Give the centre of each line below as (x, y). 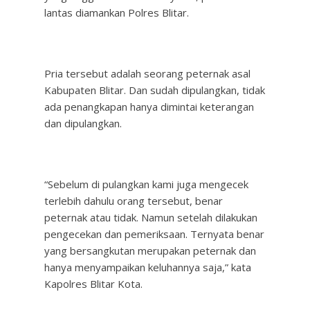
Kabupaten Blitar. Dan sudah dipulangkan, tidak (155, 90)
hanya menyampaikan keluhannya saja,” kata (148, 267)
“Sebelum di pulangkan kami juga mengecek (146, 184)
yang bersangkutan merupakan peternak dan (150, 250)
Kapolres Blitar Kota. (93, 284)
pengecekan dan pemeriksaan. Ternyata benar (154, 234)
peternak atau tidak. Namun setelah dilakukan (151, 217)
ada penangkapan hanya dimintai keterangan (149, 107)
